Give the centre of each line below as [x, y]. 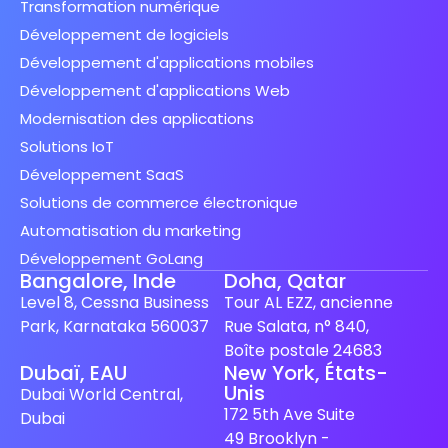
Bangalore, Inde [98, 280]
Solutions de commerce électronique [159, 202]
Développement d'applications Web [155, 90]
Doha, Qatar [285, 280]
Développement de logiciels [124, 34]
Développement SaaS [102, 174]
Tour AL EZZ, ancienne [308, 302]
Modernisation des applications [137, 118]
